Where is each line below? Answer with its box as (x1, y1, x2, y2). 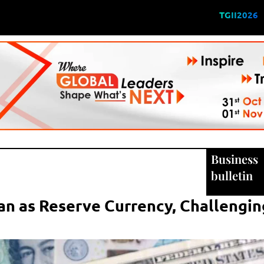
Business (210, 151, 258, 167)
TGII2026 (219, 9, 259, 21)
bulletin (210, 167, 253, 184)
